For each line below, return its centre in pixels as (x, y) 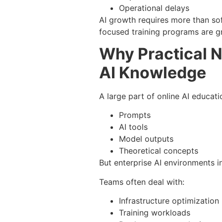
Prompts (135, 115)
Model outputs (146, 139)
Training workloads (155, 213)
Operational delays (154, 8)
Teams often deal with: (142, 182)
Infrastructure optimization (169, 201)
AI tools (133, 127)
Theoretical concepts (159, 151)
